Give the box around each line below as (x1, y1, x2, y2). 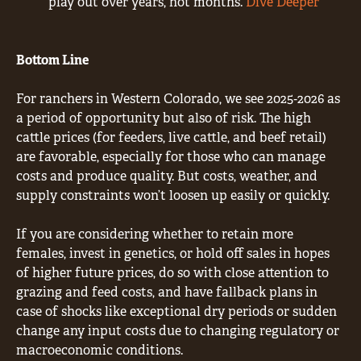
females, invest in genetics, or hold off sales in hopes (16, 244, 330, 262)
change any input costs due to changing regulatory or (16, 322, 339, 339)
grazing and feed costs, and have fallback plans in (16, 283, 317, 301)
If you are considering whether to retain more (16, 225, 293, 243)
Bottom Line (16, 51, 89, 68)
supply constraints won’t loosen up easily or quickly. (16, 186, 330, 204)
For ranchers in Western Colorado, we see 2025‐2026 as (16, 89, 340, 107)
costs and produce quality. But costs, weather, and (16, 167, 317, 185)
